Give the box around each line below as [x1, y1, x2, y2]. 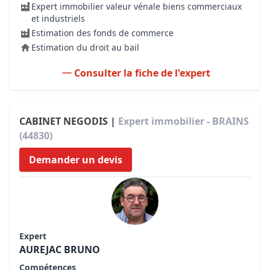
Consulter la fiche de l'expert [74, 66, 210, 80]
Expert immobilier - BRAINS [118, 115, 249, 128]
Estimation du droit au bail [31, 42, 139, 53]
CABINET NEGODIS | [19, 115, 118, 128]
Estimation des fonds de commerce [31, 27, 174, 39]
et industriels [31, 13, 85, 24]
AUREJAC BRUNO [19, 243, 100, 256]
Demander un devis [29, 153, 122, 166]
